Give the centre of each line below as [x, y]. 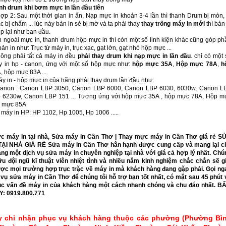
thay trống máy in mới [173, 24]
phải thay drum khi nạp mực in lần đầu [134, 56]
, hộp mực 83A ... [24, 72]
